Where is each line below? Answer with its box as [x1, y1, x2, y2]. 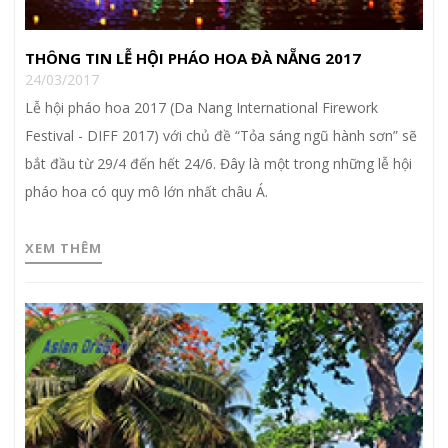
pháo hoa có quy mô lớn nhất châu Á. [25, 181, 268, 201]
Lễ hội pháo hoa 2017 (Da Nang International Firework [25, 97, 378, 117]
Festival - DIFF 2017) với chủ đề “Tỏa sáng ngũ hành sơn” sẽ [25, 125, 417, 145]
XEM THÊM [25, 238, 102, 257]
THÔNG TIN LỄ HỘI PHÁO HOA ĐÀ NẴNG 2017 [25, 47, 361, 68]
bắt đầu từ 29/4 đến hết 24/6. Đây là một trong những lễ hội [25, 153, 412, 173]
